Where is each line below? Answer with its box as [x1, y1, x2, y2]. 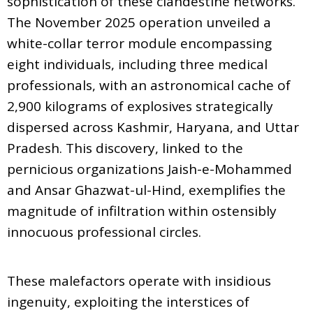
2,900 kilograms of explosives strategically [7, 96, 273, 115]
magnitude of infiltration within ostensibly [7, 201, 277, 220]
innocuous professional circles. [7, 222, 201, 241]
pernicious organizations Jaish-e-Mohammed [7, 159, 292, 178]
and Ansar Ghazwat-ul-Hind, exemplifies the [7, 180, 286, 199]
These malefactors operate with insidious [7, 271, 271, 290]
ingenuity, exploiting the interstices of [7, 292, 249, 311]
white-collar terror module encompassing [7, 34, 272, 52]
